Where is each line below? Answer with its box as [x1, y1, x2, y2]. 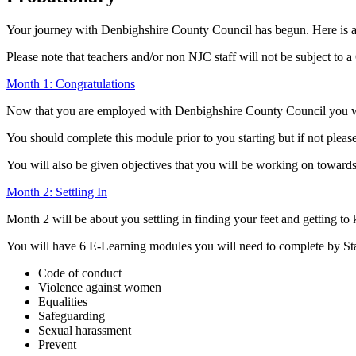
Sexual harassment [38, 323, 131, 337]
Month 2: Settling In [6, 184, 107, 199]
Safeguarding [38, 308, 105, 323]
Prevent [38, 337, 76, 351]
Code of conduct [38, 265, 122, 280]
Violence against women [38, 280, 161, 294]
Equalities [38, 294, 87, 308]
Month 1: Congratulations [6, 76, 135, 91]
